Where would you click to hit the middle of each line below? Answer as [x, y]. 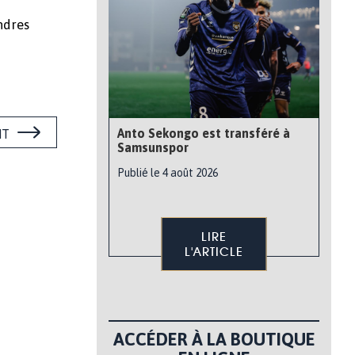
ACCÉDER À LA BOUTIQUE [214, 339]
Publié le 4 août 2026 [168, 173]
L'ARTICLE [214, 252]
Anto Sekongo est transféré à [204, 133]
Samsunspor [153, 147]
